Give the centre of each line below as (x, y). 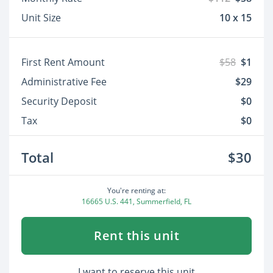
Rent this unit (136, 236)
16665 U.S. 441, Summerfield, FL (136, 202)
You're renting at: (136, 191)
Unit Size (41, 18)
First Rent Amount (63, 62)
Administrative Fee (64, 82)
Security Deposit (59, 101)
